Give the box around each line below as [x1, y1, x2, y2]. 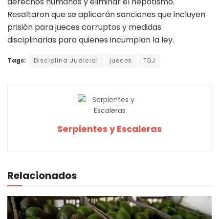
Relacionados [7, 168, 77, 182]
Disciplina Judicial [34, 56, 98, 65]
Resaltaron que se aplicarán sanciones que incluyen [7, 8, 205, 20]
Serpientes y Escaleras [57, 122, 162, 135]
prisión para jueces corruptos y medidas [7, 21, 161, 33]
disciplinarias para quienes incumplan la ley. [7, 34, 174, 45]
